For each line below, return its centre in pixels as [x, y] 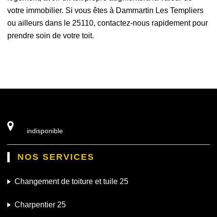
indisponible [45, 131]
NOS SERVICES [56, 157]
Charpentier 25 [40, 204]
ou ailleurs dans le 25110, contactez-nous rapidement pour [108, 23]
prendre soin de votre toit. [51, 35]
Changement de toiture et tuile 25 [71, 181]
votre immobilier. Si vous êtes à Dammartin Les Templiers [105, 10]
